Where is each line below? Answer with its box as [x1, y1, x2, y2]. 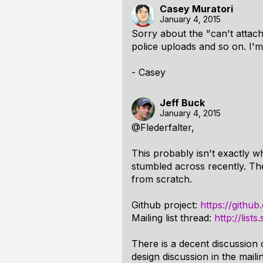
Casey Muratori [160, 3, 233, 15]
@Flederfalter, [131, 122, 194, 133]
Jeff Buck [160, 97, 205, 109]
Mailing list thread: [131, 212, 214, 224]
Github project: [131, 199, 200, 211]
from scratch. [131, 173, 192, 185]
